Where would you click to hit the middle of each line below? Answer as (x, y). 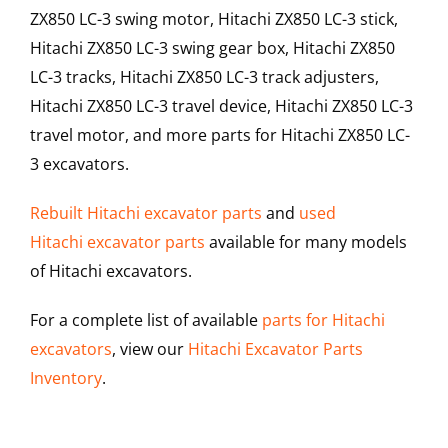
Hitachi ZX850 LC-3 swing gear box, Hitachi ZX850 (212, 48)
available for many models (306, 242)
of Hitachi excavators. (111, 271)
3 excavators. (79, 164)
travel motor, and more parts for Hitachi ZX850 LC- (220, 135)
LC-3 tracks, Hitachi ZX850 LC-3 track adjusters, (204, 77)
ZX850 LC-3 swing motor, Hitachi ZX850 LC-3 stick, (214, 19)
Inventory (66, 378)
